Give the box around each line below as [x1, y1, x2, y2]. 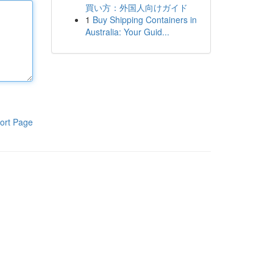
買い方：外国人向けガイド [85, 1, 188, 13]
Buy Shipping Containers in [92, 13, 197, 26]
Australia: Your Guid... [85, 26, 169, 38]
